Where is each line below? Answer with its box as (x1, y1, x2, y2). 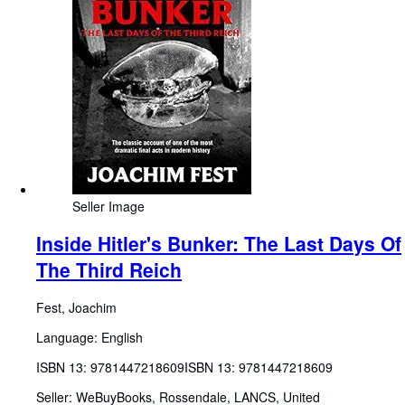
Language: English (36, 327, 143, 346)
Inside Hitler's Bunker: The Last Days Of (36, 230, 401, 258)
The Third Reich (36, 256, 182, 284)
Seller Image (72, 196, 145, 215)
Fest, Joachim (36, 297, 117, 316)
